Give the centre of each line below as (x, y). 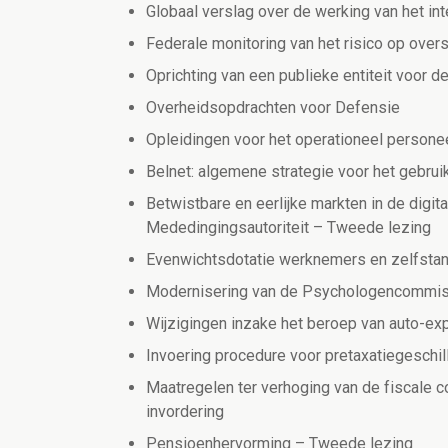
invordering (185, 412)
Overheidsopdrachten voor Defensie (273, 108)
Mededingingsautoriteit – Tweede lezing (288, 228)
